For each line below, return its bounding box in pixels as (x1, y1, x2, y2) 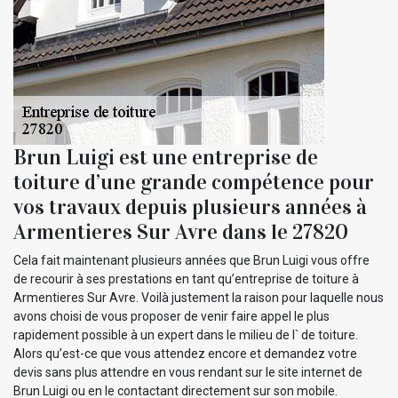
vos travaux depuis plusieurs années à (13, 193, 367, 220)
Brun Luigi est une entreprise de (13, 143, 318, 171)
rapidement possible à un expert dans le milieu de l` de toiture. (13, 327, 358, 342)
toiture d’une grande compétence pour (13, 168, 374, 195)
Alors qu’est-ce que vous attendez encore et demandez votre (13, 346, 357, 361)
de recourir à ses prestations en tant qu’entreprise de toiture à (13, 271, 359, 286)
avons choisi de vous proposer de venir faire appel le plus (13, 308, 330, 323)
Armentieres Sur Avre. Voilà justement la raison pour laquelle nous (13, 290, 384, 305)
